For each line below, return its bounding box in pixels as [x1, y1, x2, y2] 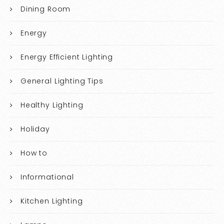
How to [20, 147, 47, 158]
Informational [20, 171, 74, 182]
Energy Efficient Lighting [20, 51, 113, 62]
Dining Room [20, 3, 71, 14]
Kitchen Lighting [20, 195, 83, 206]
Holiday [20, 123, 50, 134]
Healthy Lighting [20, 99, 83, 110]
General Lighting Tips [20, 75, 103, 86]
